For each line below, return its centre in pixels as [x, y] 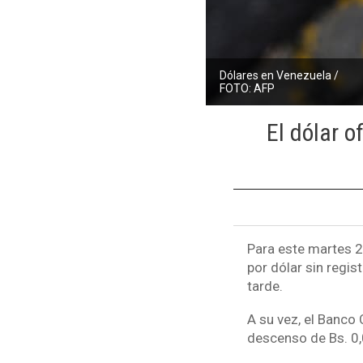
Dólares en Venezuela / [279, 75]
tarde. [266, 286]
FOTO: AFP [247, 88]
